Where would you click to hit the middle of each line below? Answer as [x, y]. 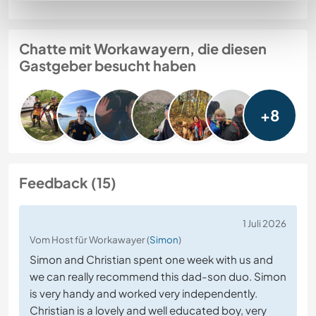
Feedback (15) [68, 183]
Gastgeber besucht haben [108, 66]
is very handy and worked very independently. [144, 293]
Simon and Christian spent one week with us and [151, 260]
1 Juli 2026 [265, 224]
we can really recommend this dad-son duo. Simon [158, 276]
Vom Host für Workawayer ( [90, 240]
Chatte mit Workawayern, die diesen [143, 49]
